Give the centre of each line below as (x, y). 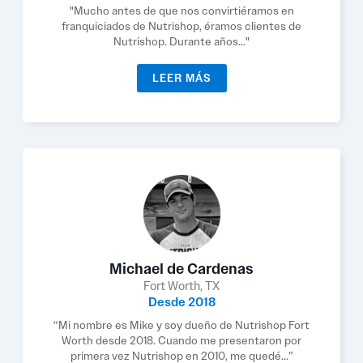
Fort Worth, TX (181, 286)
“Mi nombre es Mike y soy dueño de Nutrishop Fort (181, 325)
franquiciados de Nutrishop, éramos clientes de (181, 26)
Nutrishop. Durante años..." (181, 41)
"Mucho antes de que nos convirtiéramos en (181, 11)
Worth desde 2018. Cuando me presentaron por (181, 340)
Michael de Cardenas (181, 269)
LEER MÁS (181, 78)
